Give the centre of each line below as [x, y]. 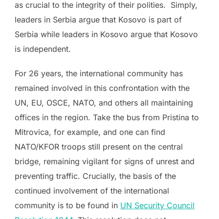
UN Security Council [157, 206]
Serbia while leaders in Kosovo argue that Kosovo [106, 34]
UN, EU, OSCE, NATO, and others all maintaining [104, 103]
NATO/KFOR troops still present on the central [99, 147]
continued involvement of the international [92, 191]
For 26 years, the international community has [99, 74]
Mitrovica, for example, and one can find [90, 132]
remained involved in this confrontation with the [102, 88]
